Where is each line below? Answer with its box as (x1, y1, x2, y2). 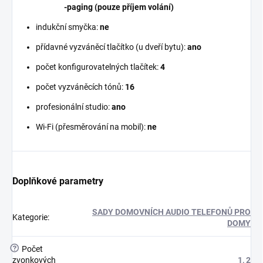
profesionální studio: (36, 102, 110, 112)
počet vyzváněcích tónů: (36, 82, 123, 92)
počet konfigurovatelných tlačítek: (36, 62, 159, 72)
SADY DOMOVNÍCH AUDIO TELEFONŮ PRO (92, 207, 251, 217)
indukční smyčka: (36, 22, 98, 32)
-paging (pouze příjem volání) (36, 2, 174, 12)
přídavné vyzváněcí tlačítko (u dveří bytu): (36, 42, 186, 52)
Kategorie (12, 213, 48, 222)
